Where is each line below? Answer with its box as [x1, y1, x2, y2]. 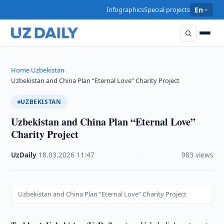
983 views [181, 150, 213, 159]
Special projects [144, 5, 190, 14]
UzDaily [11, 150, 37, 159]
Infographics [106, 5, 144, 14]
